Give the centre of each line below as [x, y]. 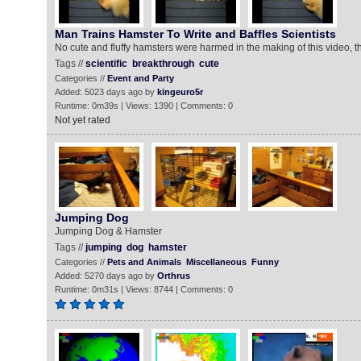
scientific [106, 64]
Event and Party [140, 78]
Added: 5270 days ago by [106, 276]
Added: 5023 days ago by [106, 92]
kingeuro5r [180, 92]
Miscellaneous [216, 262]
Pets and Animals [144, 262]
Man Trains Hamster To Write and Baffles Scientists [195, 34]
